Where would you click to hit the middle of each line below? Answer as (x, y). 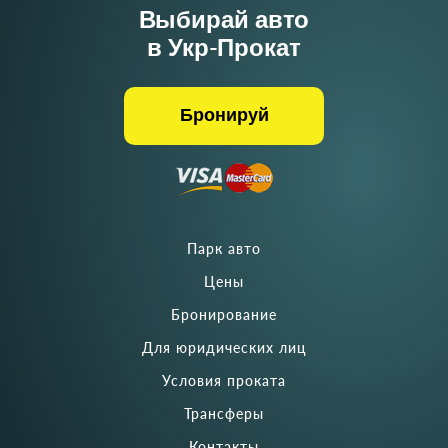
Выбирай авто (224, 21)
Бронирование (224, 314)
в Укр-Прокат (224, 49)
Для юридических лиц (224, 347)
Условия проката (224, 380)
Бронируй (224, 116)
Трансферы (224, 413)
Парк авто (224, 248)
